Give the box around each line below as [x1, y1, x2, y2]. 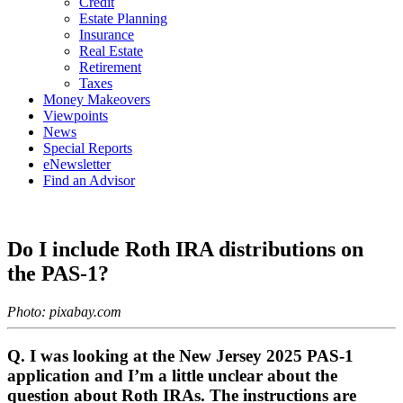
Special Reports [43, 140, 132, 156]
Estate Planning [79, 11, 167, 26]
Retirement [79, 59, 141, 75]
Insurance [79, 27, 134, 42]
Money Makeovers [43, 92, 150, 107]
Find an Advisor [43, 173, 135, 188]
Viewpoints [43, 108, 108, 123]
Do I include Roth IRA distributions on [7, 237, 363, 261]
